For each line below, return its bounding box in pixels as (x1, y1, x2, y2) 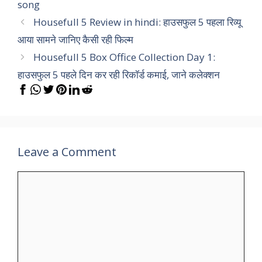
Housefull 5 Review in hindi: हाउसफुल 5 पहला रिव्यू (33, 15, 242, 29)
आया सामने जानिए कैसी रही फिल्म (18, 32, 133, 46)
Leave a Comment (18, 143, 116, 160)
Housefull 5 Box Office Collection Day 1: (33, 50, 216, 64)
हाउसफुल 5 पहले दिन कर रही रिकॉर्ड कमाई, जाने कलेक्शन (18, 67, 220, 81)
